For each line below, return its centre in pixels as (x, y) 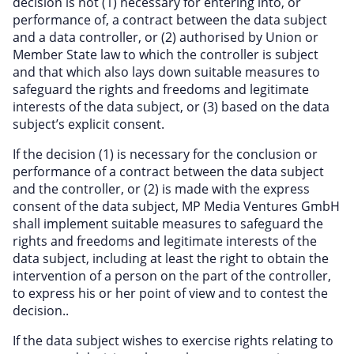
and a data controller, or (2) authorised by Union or (166, 37)
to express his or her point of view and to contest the (170, 293)
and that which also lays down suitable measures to (166, 72)
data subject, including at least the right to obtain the (171, 258)
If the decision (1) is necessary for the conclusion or (165, 154)
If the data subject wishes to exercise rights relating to (173, 341)
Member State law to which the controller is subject (166, 55)
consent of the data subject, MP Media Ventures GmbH (176, 206)
